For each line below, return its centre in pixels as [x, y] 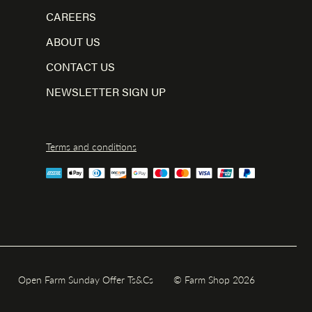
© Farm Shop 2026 [214, 279]
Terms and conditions [91, 146]
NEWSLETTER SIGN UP [106, 91]
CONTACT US [80, 66]
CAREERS [71, 16]
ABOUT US [73, 41]
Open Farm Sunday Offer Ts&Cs [86, 279]
